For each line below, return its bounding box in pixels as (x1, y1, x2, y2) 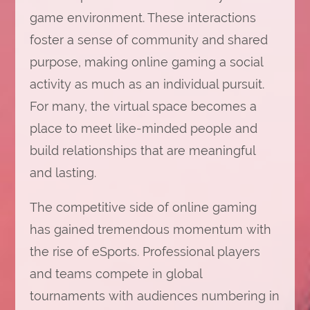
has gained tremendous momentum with (29, 222, 271, 237)
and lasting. (29, 165, 96, 180)
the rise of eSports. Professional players (29, 244, 260, 259)
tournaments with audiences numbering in (29, 289, 280, 303)
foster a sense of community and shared (29, 33, 268, 47)
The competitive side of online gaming (29, 200, 257, 215)
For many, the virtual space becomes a (29, 99, 257, 113)
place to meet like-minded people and (29, 121, 257, 136)
